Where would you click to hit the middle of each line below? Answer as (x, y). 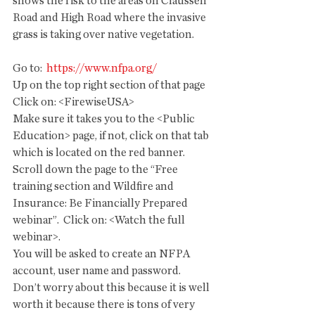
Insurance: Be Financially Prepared (101, 203)
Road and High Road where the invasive (110, 18)
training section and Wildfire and (94, 186)
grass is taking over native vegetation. (103, 34)
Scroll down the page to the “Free (96, 169)
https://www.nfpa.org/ (101, 68)
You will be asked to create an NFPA (102, 254)
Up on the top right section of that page (110, 85)
